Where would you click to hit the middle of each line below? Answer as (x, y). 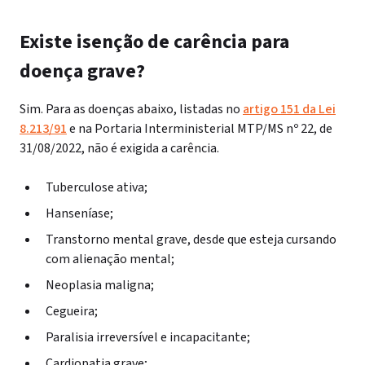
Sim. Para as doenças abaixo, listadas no (131, 109)
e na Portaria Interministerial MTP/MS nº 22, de (200, 129)
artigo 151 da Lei (289, 109)
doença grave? (84, 71)
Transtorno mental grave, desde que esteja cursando (191, 240)
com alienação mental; (110, 259)
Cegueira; (72, 311)
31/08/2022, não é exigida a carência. (121, 148)
